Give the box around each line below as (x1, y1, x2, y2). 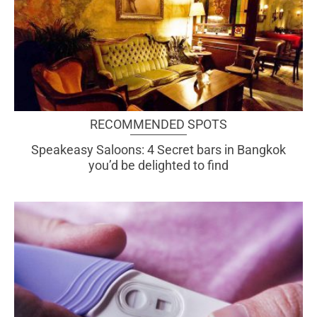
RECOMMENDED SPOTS (90, 116, 227, 132)
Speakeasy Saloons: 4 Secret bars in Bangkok (31, 142, 286, 157)
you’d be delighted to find (88, 157, 229, 173)
